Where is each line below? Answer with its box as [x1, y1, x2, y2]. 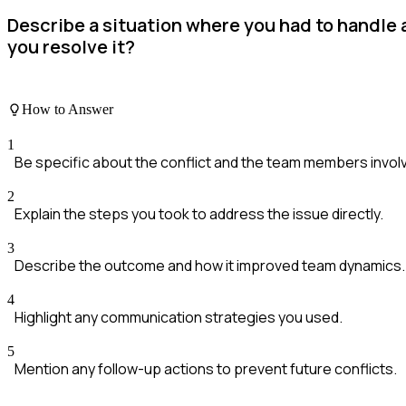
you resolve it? [7, 34, 135, 60]
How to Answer [22, 101, 113, 118]
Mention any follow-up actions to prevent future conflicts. [14, 359, 397, 380]
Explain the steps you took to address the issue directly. [14, 204, 383, 225]
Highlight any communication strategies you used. [14, 307, 343, 328]
